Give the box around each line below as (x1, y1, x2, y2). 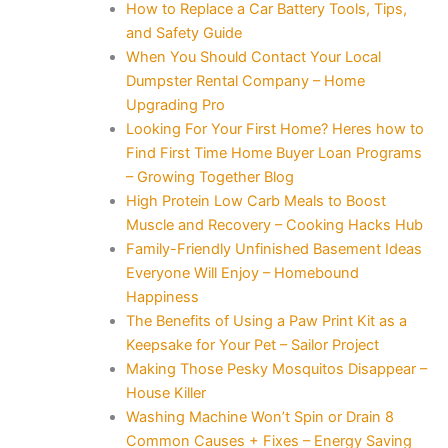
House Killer (125, 383, 206, 402)
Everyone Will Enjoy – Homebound (125, 263, 359, 282)
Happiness (125, 287, 199, 306)
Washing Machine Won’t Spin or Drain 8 (125, 407, 394, 426)
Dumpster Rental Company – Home (125, 71, 365, 90)
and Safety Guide (125, 23, 242, 42)
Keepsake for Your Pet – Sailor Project (125, 335, 379, 354)
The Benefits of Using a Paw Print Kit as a (125, 311, 407, 330)
